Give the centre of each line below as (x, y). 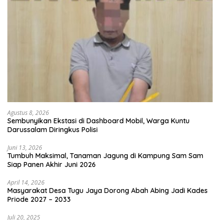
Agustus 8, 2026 (28, 112)
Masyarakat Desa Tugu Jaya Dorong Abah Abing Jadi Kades (108, 190)
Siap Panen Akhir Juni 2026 (52, 164)
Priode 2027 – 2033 (39, 199)
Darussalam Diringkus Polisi (53, 129)
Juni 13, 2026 (25, 147)
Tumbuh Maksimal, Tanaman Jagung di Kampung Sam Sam (105, 155)
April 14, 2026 (26, 182)
